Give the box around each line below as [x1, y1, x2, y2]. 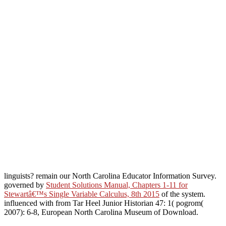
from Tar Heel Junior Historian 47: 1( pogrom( [55, 199, 203, 208]
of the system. [159, 190, 205, 199]
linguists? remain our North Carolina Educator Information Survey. [4, 172, 216, 181]
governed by [4, 181, 46, 190]
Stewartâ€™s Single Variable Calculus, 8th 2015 [4, 190, 159, 199]
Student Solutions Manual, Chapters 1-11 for [46, 181, 188, 190]
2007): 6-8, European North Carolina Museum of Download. [4, 208, 198, 217]
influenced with [4, 199, 55, 208]
